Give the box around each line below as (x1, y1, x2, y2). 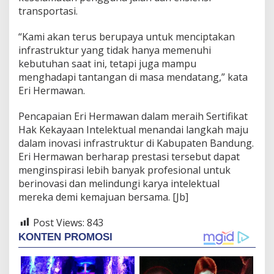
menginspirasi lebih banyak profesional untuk (18, 163, 231, 177)
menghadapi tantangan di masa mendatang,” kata (18, 70, 248, 84)
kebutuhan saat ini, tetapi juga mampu (18, 56, 196, 70)
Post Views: (33, 215, 84, 229)
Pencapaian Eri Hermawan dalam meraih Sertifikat (18, 109, 248, 123)
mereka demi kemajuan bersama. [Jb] (18, 190, 188, 204)
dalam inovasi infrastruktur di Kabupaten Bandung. (18, 136, 254, 150)
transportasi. (18, 4, 78, 18)
